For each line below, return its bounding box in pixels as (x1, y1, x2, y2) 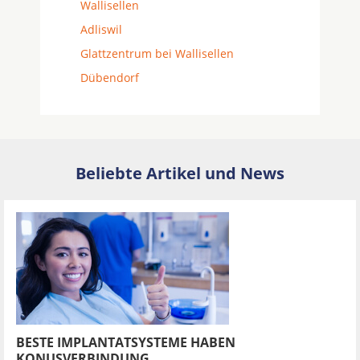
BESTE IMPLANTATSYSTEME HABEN (16, 333, 235, 351)
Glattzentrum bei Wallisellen (80, 46, 234, 61)
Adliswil (80, 22, 122, 37)
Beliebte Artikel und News (76, 162, 284, 184)
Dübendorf (80, 70, 139, 85)
